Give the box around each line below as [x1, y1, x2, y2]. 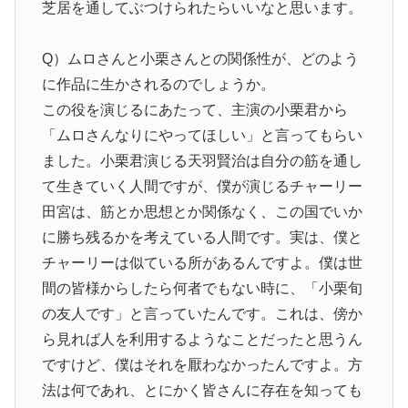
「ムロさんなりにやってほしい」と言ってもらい [41, 127, 362, 144]
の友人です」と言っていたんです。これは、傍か [41, 306, 362, 322]
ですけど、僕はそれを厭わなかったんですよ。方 [41, 357, 362, 373]
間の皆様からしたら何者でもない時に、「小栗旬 [41, 280, 362, 297]
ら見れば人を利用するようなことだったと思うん [41, 331, 362, 348]
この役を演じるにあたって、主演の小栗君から [41, 102, 348, 118]
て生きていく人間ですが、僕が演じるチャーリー [41, 178, 362, 195]
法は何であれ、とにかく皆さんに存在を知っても [41, 382, 362, 399]
